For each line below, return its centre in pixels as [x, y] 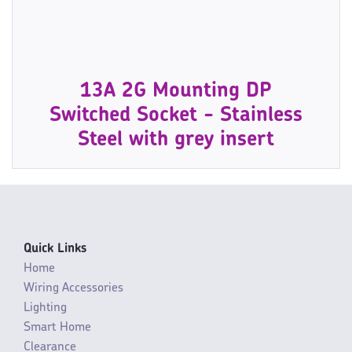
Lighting [45, 308]
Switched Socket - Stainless [176, 115]
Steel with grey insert [176, 140]
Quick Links [55, 249]
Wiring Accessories [73, 288]
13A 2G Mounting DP [176, 91]
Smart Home [57, 327]
